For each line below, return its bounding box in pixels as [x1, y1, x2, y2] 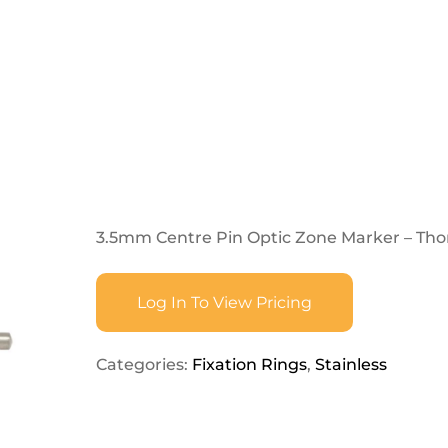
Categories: [95, 355, 192, 374]
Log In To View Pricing [137, 293, 312, 312]
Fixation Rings [191, 355, 307, 374]
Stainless [314, 355, 387, 374]
